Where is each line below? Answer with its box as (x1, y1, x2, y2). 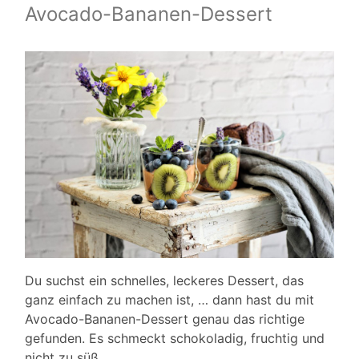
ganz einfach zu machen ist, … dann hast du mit (25, 291, 314, 308)
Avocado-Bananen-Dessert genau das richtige (25, 310, 305, 327)
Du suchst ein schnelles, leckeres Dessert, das (25, 272, 304, 288)
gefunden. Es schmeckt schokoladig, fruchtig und (25, 329, 325, 346)
